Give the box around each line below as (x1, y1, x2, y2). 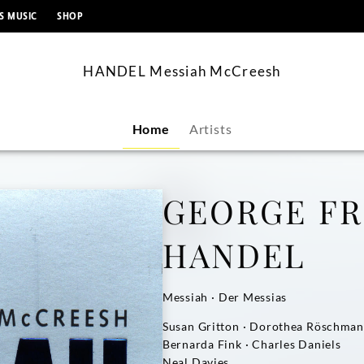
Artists (188, 121, 232, 136)
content (182, 4, 219, 17)
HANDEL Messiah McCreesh (83, 63, 281, 80)
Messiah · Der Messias (162, 290, 287, 304)
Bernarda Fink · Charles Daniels (162, 337, 341, 351)
